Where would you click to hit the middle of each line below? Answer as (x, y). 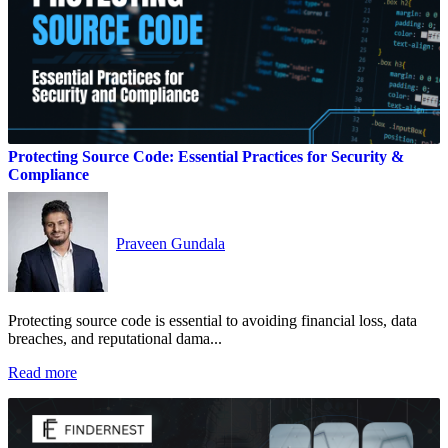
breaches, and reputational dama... (115, 338)
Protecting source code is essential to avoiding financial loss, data (212, 320)
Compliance (48, 174)
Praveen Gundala (170, 243)
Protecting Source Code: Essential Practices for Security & (206, 156)
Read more (42, 372)
